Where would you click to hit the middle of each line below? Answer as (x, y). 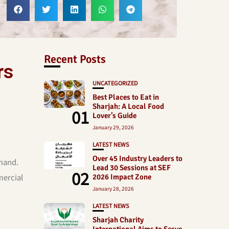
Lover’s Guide (114, 116)
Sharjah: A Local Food (128, 107)
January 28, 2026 (113, 189)
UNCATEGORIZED (115, 83)
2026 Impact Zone (122, 177)
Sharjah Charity (118, 220)
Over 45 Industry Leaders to (138, 159)
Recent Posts (75, 59)
